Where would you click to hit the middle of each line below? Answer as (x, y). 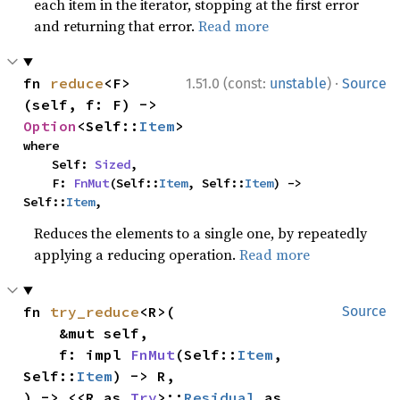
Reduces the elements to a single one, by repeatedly (201, 233)
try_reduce (95, 312)
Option (50, 126)
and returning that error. (117, 26)
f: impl (95, 354)
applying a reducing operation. (137, 254)
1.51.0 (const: (228, 83)
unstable (298, 83)
